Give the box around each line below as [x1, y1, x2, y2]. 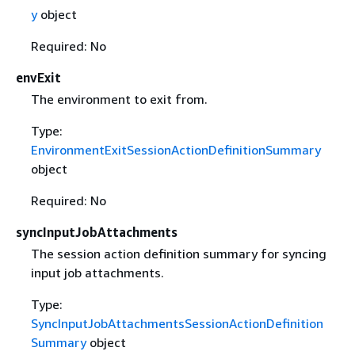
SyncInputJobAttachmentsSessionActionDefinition [30, 315, 323, 331]
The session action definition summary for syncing [30, 245, 326, 261]
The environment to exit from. [30, 90, 208, 107]
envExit [16, 69, 61, 86]
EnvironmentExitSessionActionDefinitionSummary [30, 141, 321, 158]
